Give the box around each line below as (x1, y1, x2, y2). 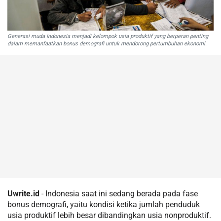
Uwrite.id (7, 188, 39, 198)
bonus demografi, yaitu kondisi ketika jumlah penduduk (7, 199, 200, 209)
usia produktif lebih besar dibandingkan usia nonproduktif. (7, 210, 211, 220)
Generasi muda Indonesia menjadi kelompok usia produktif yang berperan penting (7, 33, 208, 39)
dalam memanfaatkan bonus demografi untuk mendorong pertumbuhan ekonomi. (7, 40, 207, 47)
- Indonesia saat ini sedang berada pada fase (39, 188, 198, 198)
